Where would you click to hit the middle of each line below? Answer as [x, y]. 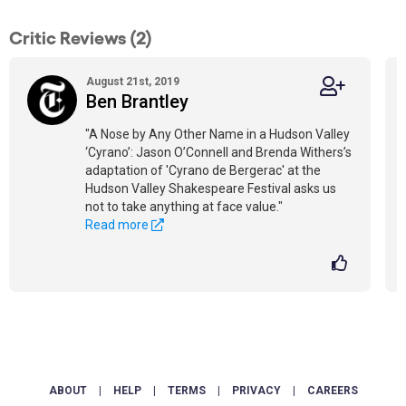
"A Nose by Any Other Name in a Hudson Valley [217, 134]
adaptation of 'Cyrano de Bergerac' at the [203, 170]
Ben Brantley [137, 101]
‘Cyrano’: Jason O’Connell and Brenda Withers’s [218, 152]
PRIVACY [256, 391]
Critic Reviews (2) [81, 36]
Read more [118, 225]
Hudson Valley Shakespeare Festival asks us [211, 188]
